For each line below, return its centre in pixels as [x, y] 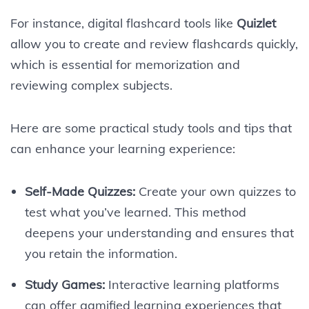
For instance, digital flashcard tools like [123, 23]
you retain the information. [101, 253]
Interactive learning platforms [192, 284]
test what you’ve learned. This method [135, 212]
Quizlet [256, 23]
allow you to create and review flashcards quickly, [154, 43]
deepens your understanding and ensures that [159, 232]
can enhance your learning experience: [123, 148]
